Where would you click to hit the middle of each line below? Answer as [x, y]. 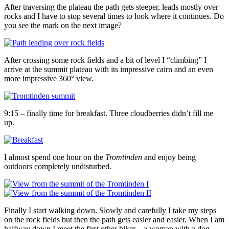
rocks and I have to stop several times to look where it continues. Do [114, 16]
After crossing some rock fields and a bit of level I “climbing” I [105, 60]
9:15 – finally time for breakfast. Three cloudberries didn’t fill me [109, 113]
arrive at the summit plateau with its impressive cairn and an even [109, 70]
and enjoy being [169, 157]
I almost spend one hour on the [55, 157]
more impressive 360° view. [49, 79]
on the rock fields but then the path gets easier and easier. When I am [114, 220]
